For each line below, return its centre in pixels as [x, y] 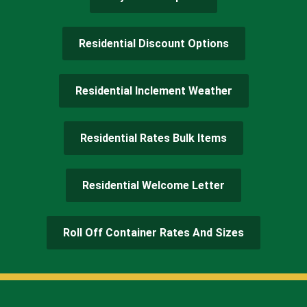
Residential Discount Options [153, 43]
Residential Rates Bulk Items [153, 138]
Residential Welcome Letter [153, 185]
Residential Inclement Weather [153, 90]
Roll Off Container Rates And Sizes [153, 232]
